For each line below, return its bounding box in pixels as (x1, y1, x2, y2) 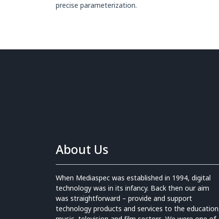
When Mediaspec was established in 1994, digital (56, 173, 211, 182)
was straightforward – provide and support (56, 194, 192, 203)
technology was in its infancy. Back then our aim (56, 183, 209, 193)
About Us (56, 141, 109, 157)
